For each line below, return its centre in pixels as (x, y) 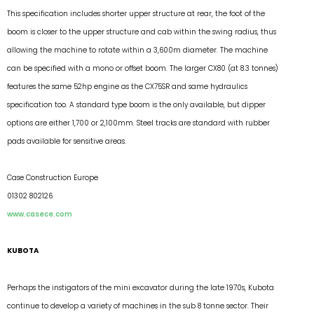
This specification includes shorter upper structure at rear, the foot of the (136, 13)
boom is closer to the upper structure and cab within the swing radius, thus (142, 32)
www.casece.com (40, 214)
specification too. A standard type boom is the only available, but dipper (136, 104)
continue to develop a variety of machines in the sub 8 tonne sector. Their (138, 306)
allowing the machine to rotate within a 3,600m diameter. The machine (137, 50)
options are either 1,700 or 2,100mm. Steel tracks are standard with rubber (138, 123)
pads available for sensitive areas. (67, 141)
